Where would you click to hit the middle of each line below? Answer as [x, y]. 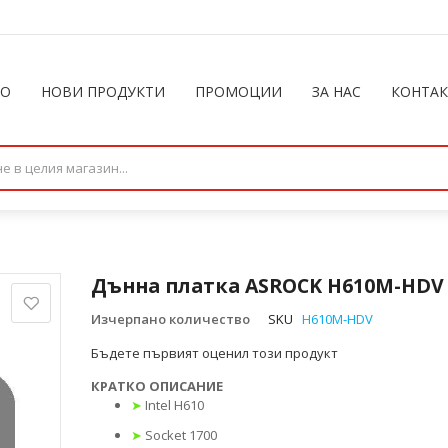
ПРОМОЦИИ [238, 91]
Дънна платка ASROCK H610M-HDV [267, 285]
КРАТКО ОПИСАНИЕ [157, 385]
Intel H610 [174, 404]
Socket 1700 [181, 435]
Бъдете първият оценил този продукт [214, 352]
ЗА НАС [336, 91]
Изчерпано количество [170, 318]
